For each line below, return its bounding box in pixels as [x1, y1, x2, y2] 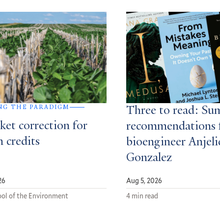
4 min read [126, 191, 159, 201]
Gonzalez [126, 152, 172, 165]
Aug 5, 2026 [126, 176, 163, 186]
